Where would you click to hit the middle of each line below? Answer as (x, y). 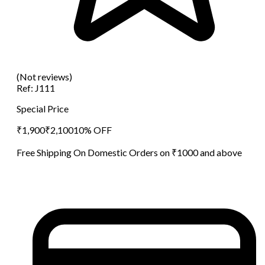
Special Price (43, 108)
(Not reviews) (44, 76)
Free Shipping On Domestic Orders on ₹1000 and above (129, 152)
